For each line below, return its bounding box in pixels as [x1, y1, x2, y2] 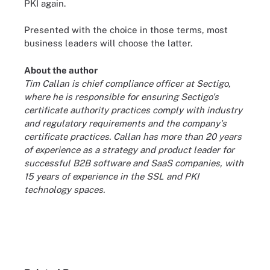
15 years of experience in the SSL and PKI [24, 171, 199, 181]
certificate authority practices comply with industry [24, 104, 242, 115]
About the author [24, 64, 98, 75]
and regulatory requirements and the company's [24, 118, 227, 128]
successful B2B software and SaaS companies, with [24, 157, 243, 168]
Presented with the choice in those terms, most [24, 25, 228, 35]
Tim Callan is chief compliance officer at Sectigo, [24, 78, 231, 89]
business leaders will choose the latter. [24, 38, 192, 48]
